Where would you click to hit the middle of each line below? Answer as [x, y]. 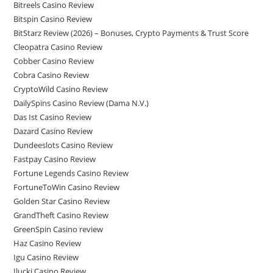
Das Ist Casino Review [53, 117]
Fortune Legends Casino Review [71, 173]
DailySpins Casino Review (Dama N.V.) [81, 103]
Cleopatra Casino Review [58, 47]
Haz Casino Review [48, 243]
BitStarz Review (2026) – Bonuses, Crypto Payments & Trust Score [131, 33]
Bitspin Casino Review [53, 19]
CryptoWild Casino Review [61, 89]
